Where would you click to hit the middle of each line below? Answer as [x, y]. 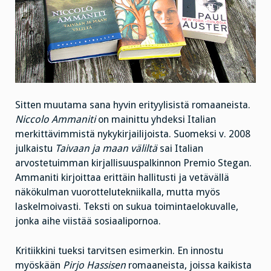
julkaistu [35, 149]
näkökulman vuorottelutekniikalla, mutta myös [118, 192]
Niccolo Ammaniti [55, 120]
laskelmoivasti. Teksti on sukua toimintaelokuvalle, [127, 207]
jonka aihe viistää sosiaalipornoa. [88, 221]
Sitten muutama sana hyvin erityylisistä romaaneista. [133, 105]
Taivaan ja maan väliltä [106, 149]
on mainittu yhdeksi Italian [156, 120]
